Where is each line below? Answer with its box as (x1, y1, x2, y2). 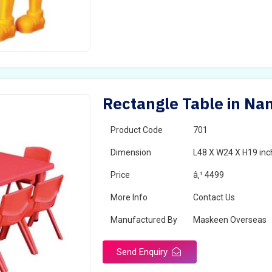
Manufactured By (110, 215, 178, 225)
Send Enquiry (117, 246, 171, 257)
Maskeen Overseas (193, 215, 267, 225)
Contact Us (193, 192, 236, 202)
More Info (110, 192, 148, 202)
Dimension (110, 148, 152, 157)
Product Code (110, 125, 163, 135)
